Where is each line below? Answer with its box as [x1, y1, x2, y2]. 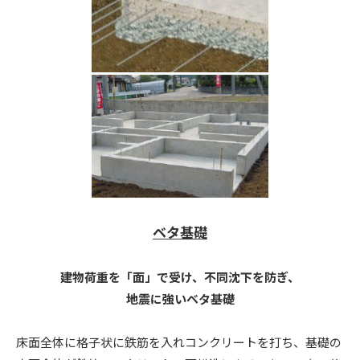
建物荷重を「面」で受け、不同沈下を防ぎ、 [60, 268, 300, 285]
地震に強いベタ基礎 [125, 289, 235, 307]
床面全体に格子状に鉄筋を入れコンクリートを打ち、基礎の [16, 333, 342, 350]
